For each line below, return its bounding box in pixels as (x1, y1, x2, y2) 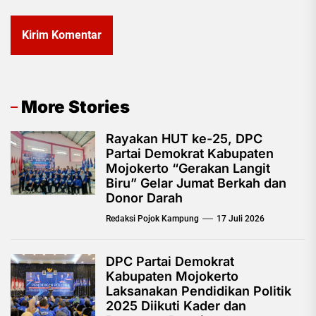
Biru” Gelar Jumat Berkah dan (106, 176, 286, 191)
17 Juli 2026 (217, 214, 265, 224)
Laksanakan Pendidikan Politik (106, 284, 291, 299)
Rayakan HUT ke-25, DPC (106, 131, 262, 147)
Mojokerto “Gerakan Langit (106, 161, 270, 176)
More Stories (21, 97, 130, 118)
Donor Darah (106, 190, 183, 206)
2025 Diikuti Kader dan (106, 298, 246, 314)
